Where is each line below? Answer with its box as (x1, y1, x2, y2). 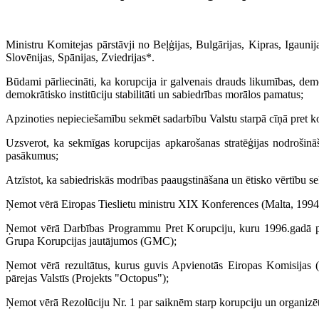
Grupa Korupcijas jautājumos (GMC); (6, 235, 177, 248)
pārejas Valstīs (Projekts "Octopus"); (6, 272, 169, 285)
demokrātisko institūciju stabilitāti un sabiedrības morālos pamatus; (6, 88, 303, 101)
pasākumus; (6, 150, 58, 162)
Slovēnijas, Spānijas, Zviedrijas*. (6, 51, 155, 64)
